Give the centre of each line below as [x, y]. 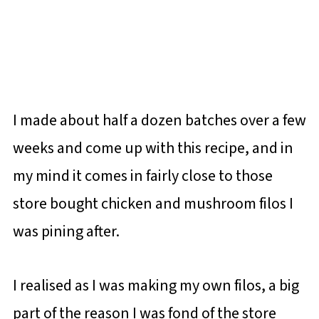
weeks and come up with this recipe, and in [153, 148]
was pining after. [66, 231]
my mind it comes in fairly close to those [142, 176]
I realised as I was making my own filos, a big [156, 286]
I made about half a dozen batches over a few [159, 120]
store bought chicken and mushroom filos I [153, 204]
